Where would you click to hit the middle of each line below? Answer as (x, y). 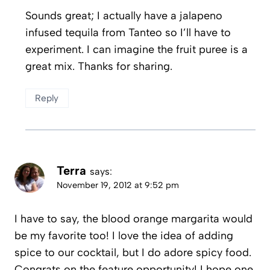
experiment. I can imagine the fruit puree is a (137, 49)
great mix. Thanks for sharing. (99, 66)
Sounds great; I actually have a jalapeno (124, 15)
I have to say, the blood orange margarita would (133, 219)
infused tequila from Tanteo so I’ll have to (128, 32)
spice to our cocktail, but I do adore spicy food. (133, 253)
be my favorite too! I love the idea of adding (124, 236)
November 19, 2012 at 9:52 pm (118, 185)
